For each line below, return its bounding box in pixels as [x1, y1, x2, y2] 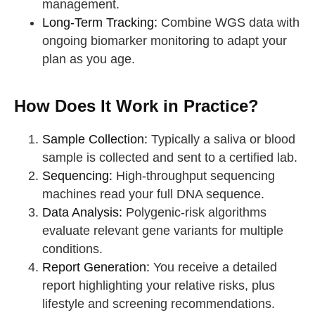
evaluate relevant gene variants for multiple [41, 223, 283, 238]
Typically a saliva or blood [147, 131, 295, 146]
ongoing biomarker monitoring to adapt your [41, 33, 287, 48]
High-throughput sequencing [112, 168, 275, 183]
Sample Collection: [41, 131, 148, 146]
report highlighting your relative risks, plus [41, 278, 275, 292]
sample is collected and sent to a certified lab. [41, 150, 297, 165]
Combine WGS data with [157, 15, 300, 30]
